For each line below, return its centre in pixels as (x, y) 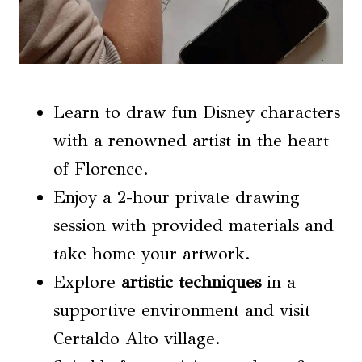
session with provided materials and (194, 225)
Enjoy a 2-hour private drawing (177, 197)
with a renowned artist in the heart (191, 141)
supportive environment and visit (182, 310)
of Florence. (101, 169)
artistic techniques (191, 282)
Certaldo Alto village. (137, 339)
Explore (87, 282)
